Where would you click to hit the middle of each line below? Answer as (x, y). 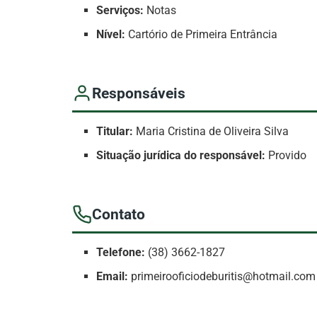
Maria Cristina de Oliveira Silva (211, 132)
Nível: (111, 35)
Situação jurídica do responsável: (181, 156)
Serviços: (120, 11)
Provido (286, 156)
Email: (113, 277)
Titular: (115, 132)
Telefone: (121, 253)
